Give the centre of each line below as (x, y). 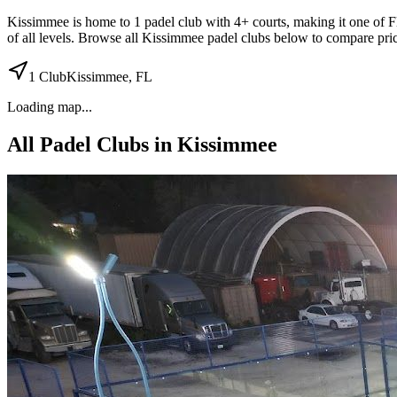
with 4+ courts (244, 21)
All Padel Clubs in (92, 144)
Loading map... (50, 106)
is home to (101, 21)
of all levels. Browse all (74, 37)
